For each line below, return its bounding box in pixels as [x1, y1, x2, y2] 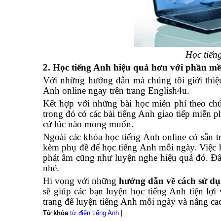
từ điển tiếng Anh [70, 209, 119, 217]
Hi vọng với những [43, 176, 119, 186]
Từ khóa [43, 209, 68, 217]
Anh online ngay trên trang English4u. [43, 85, 189, 96]
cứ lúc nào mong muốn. [43, 119, 134, 129]
